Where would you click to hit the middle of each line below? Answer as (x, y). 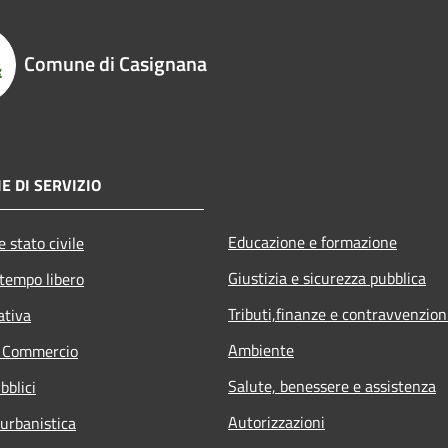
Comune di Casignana (115, 63)
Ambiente (261, 349)
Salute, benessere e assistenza (332, 385)
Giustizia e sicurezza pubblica (327, 277)
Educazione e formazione (312, 241)
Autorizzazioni (276, 421)
